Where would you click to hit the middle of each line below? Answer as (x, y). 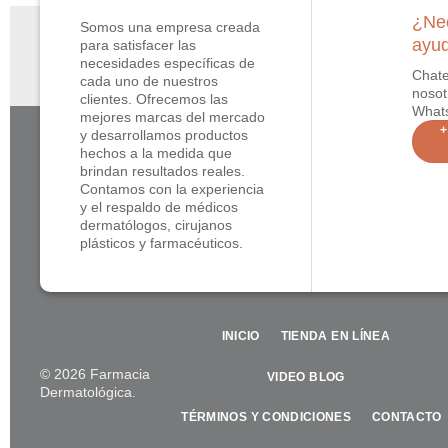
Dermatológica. (88, 391)
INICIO (240, 336)
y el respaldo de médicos (159, 207)
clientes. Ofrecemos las (154, 99)
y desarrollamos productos (164, 135)
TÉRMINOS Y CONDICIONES (266, 417)
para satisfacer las (138, 45)
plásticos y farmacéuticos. (162, 243)
